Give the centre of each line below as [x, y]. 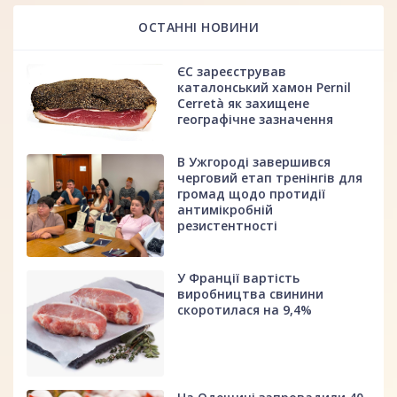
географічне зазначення [256, 119]
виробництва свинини [251, 294]
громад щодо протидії [252, 193]
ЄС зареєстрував [232, 71]
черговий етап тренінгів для [270, 177]
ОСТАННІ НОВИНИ [198, 27]
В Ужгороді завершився [254, 161]
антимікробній [226, 209]
